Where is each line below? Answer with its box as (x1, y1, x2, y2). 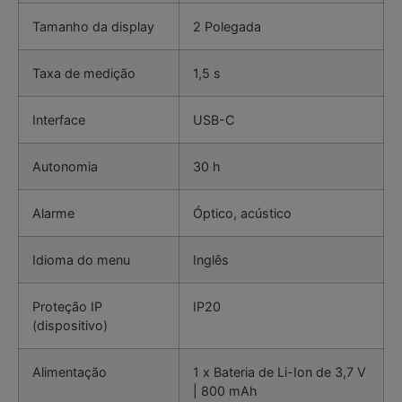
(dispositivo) (32, 317, 108, 333)
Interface (32, 111, 85, 127)
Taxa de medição (32, 65, 135, 81)
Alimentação (32, 363, 107, 380)
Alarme (32, 205, 74, 221)
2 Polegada (193, 18, 261, 34)
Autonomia (32, 158, 98, 174)
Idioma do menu (32, 251, 130, 267)
